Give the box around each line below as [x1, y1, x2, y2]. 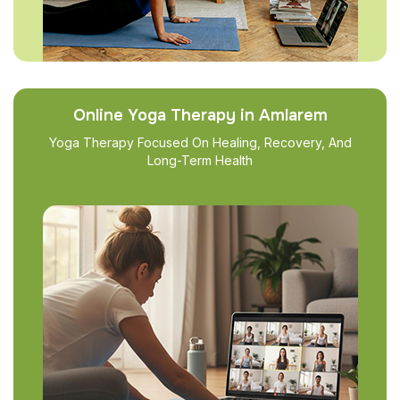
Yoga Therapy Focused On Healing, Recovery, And [48, 135, 352, 150]
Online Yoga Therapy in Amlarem [72, 105, 328, 125]
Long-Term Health [147, 153, 253, 168]
